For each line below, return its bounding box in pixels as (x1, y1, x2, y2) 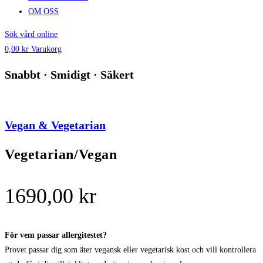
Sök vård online (5, 30, 58, 39)
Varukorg (31, 45, 62, 53)
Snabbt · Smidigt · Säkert (5, 68, 134, 81)
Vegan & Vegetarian (5, 118, 106, 131)
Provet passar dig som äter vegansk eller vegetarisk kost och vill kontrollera (5, 245, 256, 254)
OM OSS (28, 7, 59, 16)
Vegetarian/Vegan (5, 146, 117, 162)
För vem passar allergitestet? (5, 230, 107, 240)
